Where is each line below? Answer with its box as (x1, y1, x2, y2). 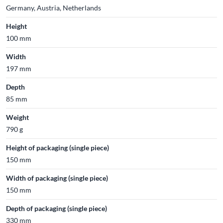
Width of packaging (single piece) (6, 174, 108, 182)
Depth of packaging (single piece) (6, 204, 107, 213)
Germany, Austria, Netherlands (6, 3, 101, 12)
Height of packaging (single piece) (6, 143, 109, 152)
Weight (6, 113, 29, 121)
